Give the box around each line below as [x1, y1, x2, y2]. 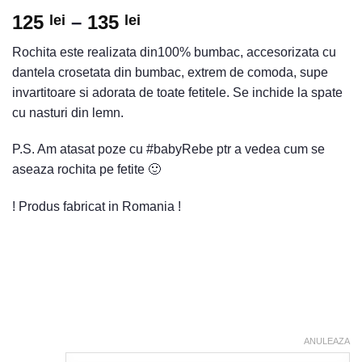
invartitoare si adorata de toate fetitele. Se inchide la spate [12, 85, 343, 99]
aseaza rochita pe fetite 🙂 [12, 162, 161, 177]
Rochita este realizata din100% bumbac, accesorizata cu [12, 44, 336, 59]
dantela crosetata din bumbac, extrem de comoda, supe [12, 65, 328, 79]
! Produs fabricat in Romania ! [12, 200, 181, 214]
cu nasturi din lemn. [12, 105, 124, 120]
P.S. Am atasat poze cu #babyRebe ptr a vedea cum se [12, 142, 325, 157]
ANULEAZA [304, 336, 350, 347]
